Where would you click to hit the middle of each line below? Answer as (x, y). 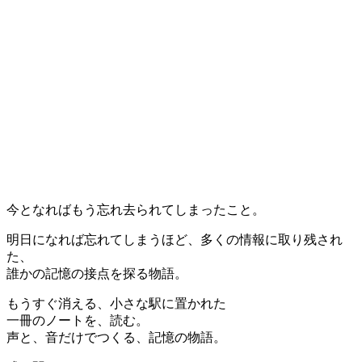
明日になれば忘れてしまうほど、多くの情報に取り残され (175, 240)
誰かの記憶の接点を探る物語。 (97, 274)
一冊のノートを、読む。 (78, 321)
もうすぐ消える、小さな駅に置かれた (116, 304)
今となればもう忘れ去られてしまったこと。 (136, 210)
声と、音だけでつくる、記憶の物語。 (116, 338)
